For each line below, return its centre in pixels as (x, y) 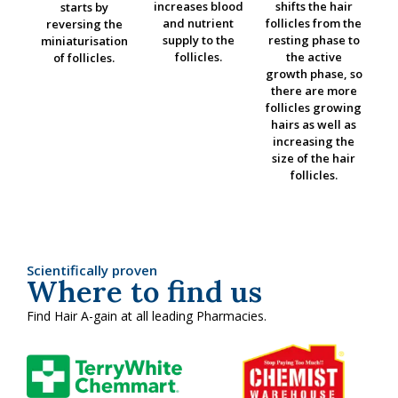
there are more (314, 90)
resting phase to (314, 40)
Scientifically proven (92, 270)
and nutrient (199, 23)
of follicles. (84, 58)
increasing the (314, 141)
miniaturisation (84, 41)
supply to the (198, 40)
